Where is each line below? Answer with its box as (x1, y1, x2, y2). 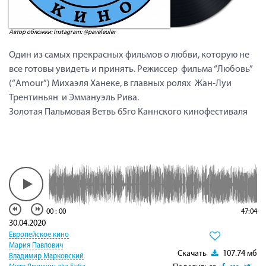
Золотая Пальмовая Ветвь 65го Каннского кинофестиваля (9, 107, 248, 117)
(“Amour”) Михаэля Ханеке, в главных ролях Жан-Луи (9, 78, 232, 88)
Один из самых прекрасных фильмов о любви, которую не (9, 50, 249, 60)
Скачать (178, 249, 208, 258)
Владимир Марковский (9, 252, 84, 260)
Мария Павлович (9, 242, 63, 249)
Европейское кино (9, 231, 69, 239)
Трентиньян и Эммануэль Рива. (9, 93, 139, 103)
